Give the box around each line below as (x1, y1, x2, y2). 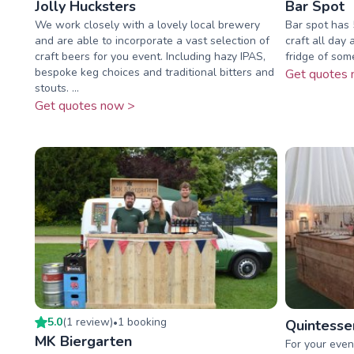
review (76, 314, 110, 330)
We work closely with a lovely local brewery (35, 17, 260, 33)
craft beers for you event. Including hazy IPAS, (35, 49, 265, 65)
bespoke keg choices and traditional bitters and (35, 65, 274, 81)
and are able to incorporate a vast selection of (35, 33, 269, 49)
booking (124, 314, 167, 330)
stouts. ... (35, 81, 79, 96)
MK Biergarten (35, 331, 132, 351)
